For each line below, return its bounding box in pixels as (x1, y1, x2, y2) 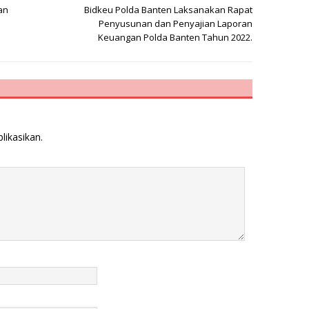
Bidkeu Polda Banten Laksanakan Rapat (84, 3, 253, 16)
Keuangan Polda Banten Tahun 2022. (98, 30, 253, 43)
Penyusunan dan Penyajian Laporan (99, 17, 253, 30)
